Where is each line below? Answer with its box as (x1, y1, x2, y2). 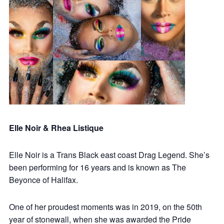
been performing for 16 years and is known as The (9, 161, 186, 173)
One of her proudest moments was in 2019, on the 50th (9, 201, 202, 212)
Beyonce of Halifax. (9, 174, 78, 186)
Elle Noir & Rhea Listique (9, 122, 103, 134)
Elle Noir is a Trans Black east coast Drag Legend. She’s (9, 149, 209, 161)
